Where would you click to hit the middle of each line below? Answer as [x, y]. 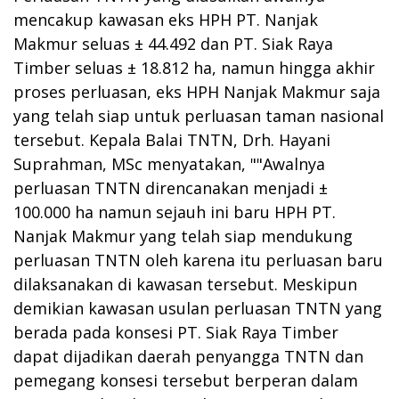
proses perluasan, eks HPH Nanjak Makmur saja [197, 91]
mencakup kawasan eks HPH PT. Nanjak [166, 19]
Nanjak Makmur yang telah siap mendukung [183, 236]
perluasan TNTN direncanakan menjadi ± [171, 187]
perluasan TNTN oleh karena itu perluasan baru [198, 260]
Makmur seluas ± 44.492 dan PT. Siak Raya [173, 43]
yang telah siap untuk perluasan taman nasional [199, 115]
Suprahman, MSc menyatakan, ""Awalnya [169, 163]
